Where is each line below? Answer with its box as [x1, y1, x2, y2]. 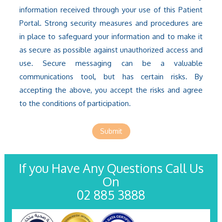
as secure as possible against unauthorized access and [19, 45, 203, 55]
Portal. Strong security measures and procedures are [19, 18, 203, 28]
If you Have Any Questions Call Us [18, 160, 204, 176]
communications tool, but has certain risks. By [19, 72, 203, 82]
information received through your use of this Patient [19, 5, 203, 15]
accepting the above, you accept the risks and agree [19, 85, 203, 95]
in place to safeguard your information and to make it [19, 32, 203, 42]
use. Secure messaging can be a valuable [19, 58, 203, 68]
